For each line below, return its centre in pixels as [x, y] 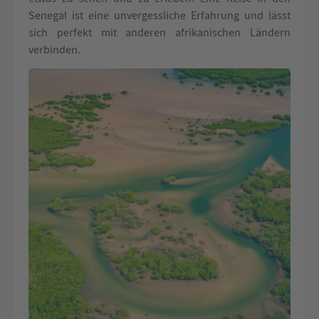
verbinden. [54, 49]
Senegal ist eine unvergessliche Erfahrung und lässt [159, 15]
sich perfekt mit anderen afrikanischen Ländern [159, 32]
